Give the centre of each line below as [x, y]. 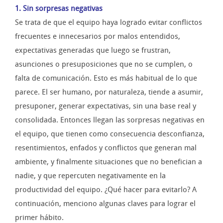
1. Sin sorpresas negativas [59, 9]
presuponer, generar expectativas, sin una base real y [106, 106]
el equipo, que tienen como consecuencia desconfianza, [110, 134]
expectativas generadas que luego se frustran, [93, 51]
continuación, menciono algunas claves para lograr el [105, 204]
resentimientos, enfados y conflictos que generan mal [106, 148]
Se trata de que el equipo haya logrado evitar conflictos [109, 23]
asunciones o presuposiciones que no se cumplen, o [104, 64]
